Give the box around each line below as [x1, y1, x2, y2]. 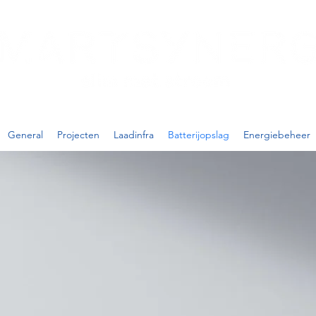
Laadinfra [114, 128, 154, 141]
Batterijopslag [168, 128, 229, 141]
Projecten [57, 128, 99, 141]
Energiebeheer [243, 128, 310, 141]
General [8, 128, 43, 141]
